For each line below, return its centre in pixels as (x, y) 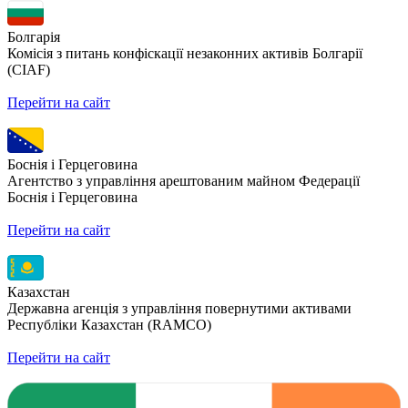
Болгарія (34, 36)
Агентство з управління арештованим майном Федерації (184, 180)
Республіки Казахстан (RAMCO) (109, 324)
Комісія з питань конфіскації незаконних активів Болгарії (185, 53)
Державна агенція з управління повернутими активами (179, 308)
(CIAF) (29, 69)
